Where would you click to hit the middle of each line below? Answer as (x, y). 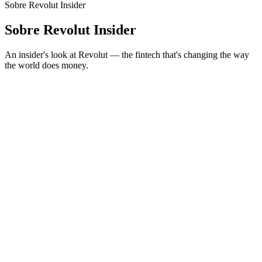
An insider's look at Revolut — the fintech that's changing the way (127, 54)
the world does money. (46, 65)
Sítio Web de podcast (44, 75)
